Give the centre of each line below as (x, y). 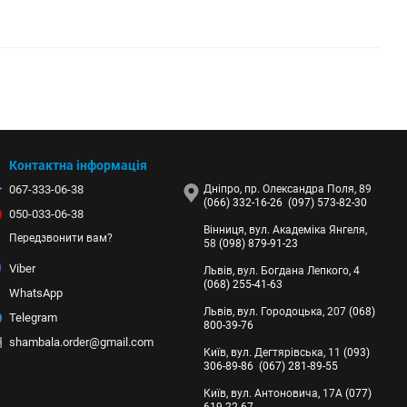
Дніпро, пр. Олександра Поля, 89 (288, 189)
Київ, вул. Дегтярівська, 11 (273, 352)
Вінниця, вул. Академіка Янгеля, (285, 230)
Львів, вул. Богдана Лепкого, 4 (282, 271)
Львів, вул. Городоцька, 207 (276, 312)
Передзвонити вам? (61, 238)
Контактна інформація (78, 165)
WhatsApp (36, 293)
